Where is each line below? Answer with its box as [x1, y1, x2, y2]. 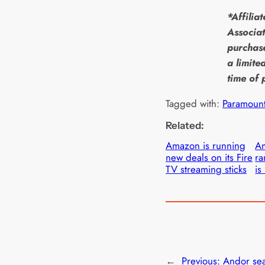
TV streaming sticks [166, 161, 247, 176]
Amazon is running [166, 138, 245, 153]
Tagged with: [166, 96, 222, 111]
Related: [166, 119, 204, 132]
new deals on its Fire [166, 150, 253, 164]
